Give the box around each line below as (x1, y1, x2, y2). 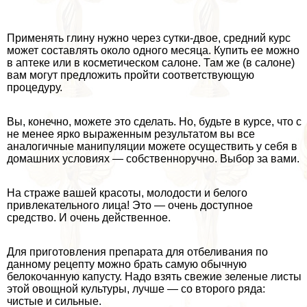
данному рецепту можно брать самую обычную (7, 258, 247, 271)
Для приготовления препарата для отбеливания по (7, 246, 268, 258)
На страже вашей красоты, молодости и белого (7, 187, 247, 199)
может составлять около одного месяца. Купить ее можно (7, 45, 299, 57)
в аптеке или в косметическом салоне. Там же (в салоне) (7, 57, 295, 69)
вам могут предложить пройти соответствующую (7, 69, 254, 82)
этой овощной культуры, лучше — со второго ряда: (7, 283, 265, 295)
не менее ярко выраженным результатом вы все (7, 128, 255, 140)
